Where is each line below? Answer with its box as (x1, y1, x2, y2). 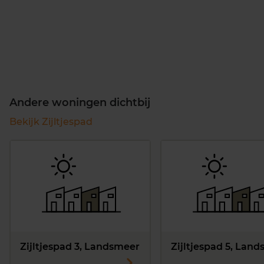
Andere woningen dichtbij (9, 95, 150, 109)
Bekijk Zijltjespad (9, 115, 93, 127)
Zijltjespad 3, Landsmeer (20, 240, 140, 252)
